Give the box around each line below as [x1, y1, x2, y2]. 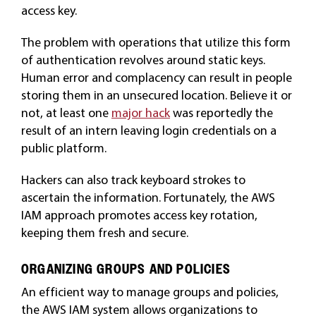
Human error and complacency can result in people [20, 69, 292, 85]
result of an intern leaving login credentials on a [20, 122, 276, 138]
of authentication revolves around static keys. [20, 51, 265, 68]
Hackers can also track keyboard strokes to [20, 171, 245, 188]
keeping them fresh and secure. [20, 224, 188, 241]
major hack [111, 104, 170, 121]
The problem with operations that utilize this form [20, 34, 291, 50]
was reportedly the [169, 104, 273, 121]
